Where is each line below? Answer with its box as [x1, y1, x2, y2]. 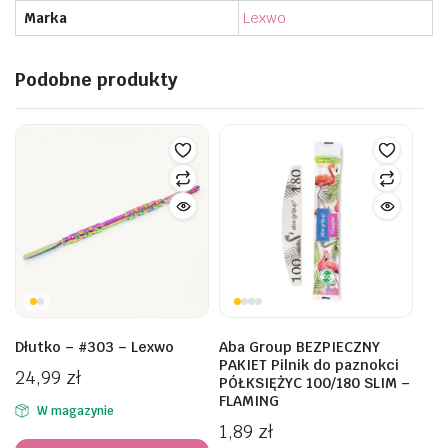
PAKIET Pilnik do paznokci [219, 356, 399, 375]
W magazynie [36, 403, 114, 420]
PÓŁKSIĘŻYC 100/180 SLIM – [219, 374, 410, 393]
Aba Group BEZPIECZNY [219, 338, 380, 357]
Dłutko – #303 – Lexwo [15, 338, 174, 357]
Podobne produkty [15, 68, 178, 92]
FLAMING [219, 392, 279, 411]
